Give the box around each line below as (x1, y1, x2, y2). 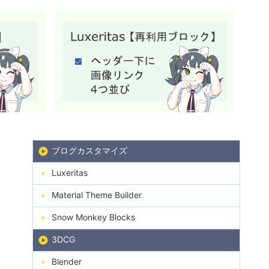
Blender (52, 256, 82, 267)
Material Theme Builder (52, 189, 142, 200)
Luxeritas (52, 167, 88, 178)
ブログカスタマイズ (52, 145, 127, 156)
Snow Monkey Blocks (52, 211, 135, 222)
